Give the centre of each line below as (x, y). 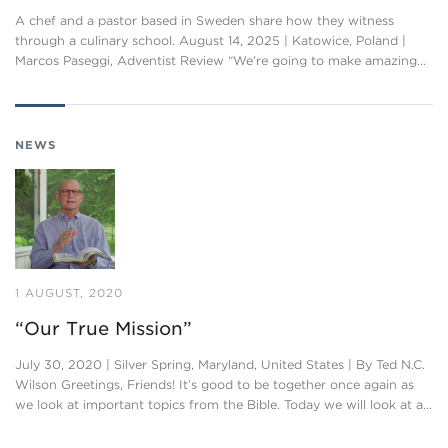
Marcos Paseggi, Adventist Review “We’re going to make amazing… (220, 60)
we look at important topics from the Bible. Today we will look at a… (223, 404)
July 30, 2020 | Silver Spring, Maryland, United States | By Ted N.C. (220, 364)
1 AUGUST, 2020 (69, 293)
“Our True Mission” (103, 328)
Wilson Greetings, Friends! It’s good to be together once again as (214, 384)
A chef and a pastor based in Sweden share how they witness (204, 20)
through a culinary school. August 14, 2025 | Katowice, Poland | (210, 40)
